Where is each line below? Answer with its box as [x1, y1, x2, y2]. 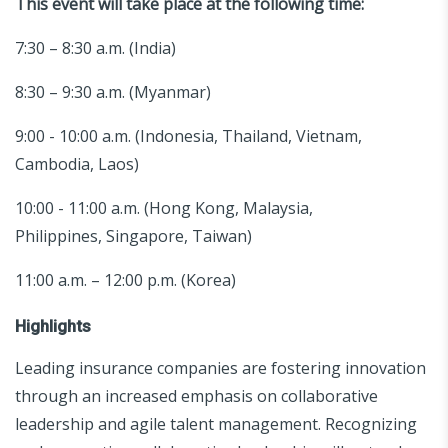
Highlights [15, 315, 91, 336]
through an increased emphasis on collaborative [15, 384, 378, 407]
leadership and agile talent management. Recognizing [15, 412, 417, 435]
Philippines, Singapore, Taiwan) [15, 224, 252, 247]
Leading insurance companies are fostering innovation [15, 356, 426, 379]
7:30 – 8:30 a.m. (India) [15, 36, 176, 59]
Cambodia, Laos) [15, 152, 139, 175]
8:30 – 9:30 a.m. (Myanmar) [15, 80, 211, 103]
